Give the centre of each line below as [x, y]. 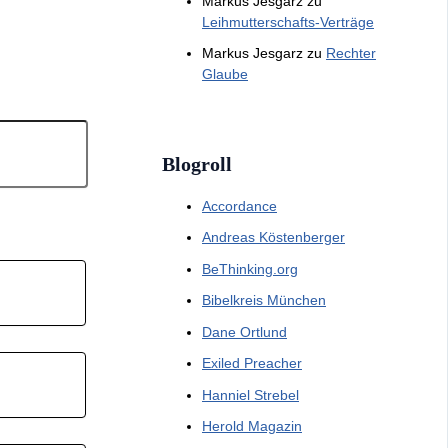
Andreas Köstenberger [273, 237]
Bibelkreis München [264, 300]
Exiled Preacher [252, 363]
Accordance [239, 205]
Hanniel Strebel [250, 394]
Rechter [351, 53]
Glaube [225, 74]
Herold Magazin [252, 426]
